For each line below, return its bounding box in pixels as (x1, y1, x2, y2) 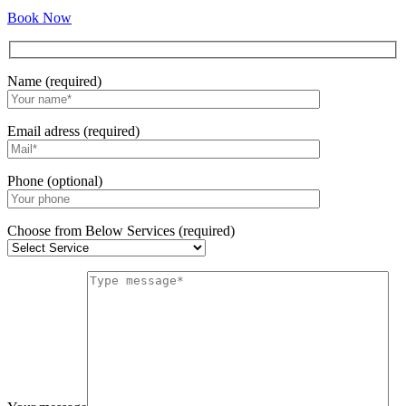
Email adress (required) (7, 122, 140, 139)
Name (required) (7, 72, 101, 89)
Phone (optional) (7, 172, 102, 188)
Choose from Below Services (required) (7, 222, 235, 238)
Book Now (7, 10, 72, 26)
